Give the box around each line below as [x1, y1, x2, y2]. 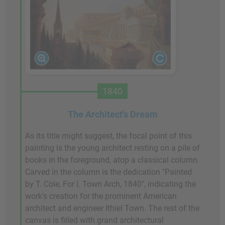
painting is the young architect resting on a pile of [25, 143, 200, 153]
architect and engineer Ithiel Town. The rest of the [25, 203, 199, 213]
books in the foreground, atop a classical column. [25, 155, 199, 165]
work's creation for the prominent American [25, 191, 177, 201]
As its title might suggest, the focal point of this [25, 131, 192, 141]
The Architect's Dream [67, 108, 158, 120]
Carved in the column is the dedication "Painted [25, 167, 192, 177]
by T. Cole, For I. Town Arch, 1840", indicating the [25, 179, 196, 189]
